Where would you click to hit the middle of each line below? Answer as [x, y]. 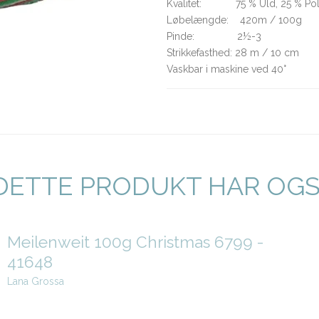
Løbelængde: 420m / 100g [234, 20]
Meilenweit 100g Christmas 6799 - [135, 242]
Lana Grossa [35, 282]
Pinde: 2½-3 [214, 37]
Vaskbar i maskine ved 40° [226, 69]
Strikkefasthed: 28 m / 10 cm [233, 53]
